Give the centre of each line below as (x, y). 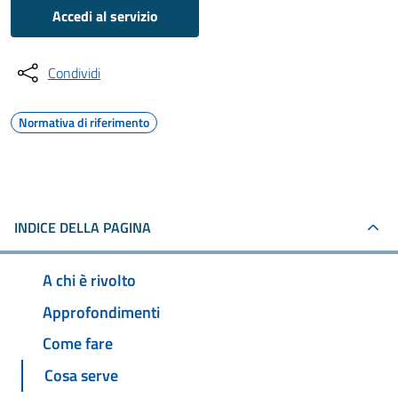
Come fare (78, 344)
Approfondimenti (101, 312)
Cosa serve (81, 376)
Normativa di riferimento (84, 122)
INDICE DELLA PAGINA (83, 227)
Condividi (74, 73)
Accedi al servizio (105, 16)
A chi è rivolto (89, 280)
